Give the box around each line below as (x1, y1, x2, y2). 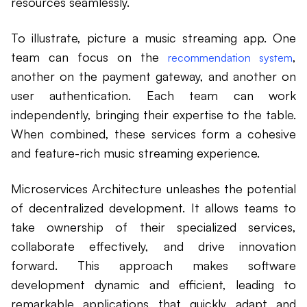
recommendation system (168, 51, 293, 65)
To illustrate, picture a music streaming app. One (11, 30, 296, 46)
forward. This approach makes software (11, 258, 296, 273)
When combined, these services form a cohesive (11, 126, 296, 142)
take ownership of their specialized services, (11, 219, 296, 235)
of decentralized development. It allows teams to (11, 200, 296, 216)
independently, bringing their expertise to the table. (11, 107, 296, 123)
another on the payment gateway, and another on (11, 69, 296, 84)
